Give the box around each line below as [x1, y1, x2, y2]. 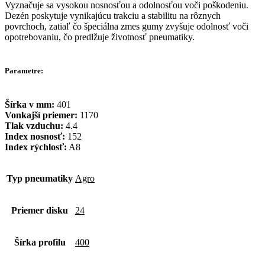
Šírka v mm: [5, 99, 54, 109]
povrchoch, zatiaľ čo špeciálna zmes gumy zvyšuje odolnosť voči [5, 21, 248, 31]
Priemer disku [11, 205, 68, 215]
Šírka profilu [14, 237, 66, 247]
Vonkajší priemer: [5, 109, 77, 120]
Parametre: [5, 66, 43, 75]
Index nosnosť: [5, 131, 65, 141]
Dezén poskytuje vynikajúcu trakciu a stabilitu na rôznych [5, 10, 221, 21]
